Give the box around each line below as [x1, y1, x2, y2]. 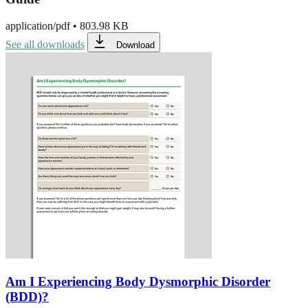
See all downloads [5, 38, 85, 50]
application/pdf [5, 20, 70, 32]
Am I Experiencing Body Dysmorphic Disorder [5, 274, 270, 289]
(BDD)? [5, 289, 49, 304]
